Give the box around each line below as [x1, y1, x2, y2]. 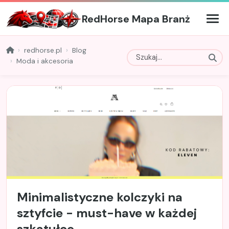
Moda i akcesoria [16, 56, 73, 65]
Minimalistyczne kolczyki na [17, 189, 182, 205]
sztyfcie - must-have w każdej [17, 205, 197, 221]
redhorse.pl [24, 45, 62, 55]
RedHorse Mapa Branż [82, 12, 191, 26]
